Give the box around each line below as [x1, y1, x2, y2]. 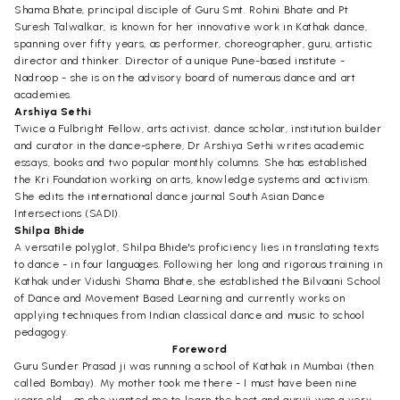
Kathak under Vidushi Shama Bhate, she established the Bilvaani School [14, 274, 381, 287]
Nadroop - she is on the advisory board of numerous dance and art [14, 71, 356, 84]
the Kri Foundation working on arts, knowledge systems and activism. [14, 172, 371, 186]
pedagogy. [14, 325, 69, 338]
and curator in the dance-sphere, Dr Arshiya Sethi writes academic [14, 138, 365, 152]
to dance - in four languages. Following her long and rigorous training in [14, 257, 383, 271]
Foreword [171, 342, 229, 355]
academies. [14, 87, 73, 101]
